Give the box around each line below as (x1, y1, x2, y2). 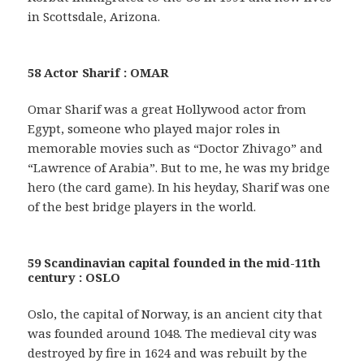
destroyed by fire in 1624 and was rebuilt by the (28, 344, 308, 362)
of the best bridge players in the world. (28, 198, 257, 215)
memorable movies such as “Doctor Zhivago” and (28, 140, 323, 157)
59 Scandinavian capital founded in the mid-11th (28, 254, 321, 271)
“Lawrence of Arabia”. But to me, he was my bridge (28, 159, 331, 176)
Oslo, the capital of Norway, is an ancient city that (28, 305, 323, 323)
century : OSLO (28, 269, 121, 286)
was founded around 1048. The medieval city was (28, 325, 318, 342)
